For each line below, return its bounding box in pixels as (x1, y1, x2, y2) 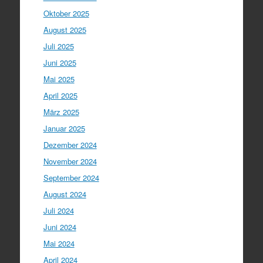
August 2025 (43, 24, 86, 35)
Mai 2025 (43, 73, 75, 85)
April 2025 (43, 90, 77, 101)
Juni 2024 (43, 221, 76, 232)
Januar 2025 (43, 123, 85, 134)
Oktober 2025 (43, 8, 89, 19)
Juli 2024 (43, 205, 74, 216)
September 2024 (43, 172, 99, 183)
